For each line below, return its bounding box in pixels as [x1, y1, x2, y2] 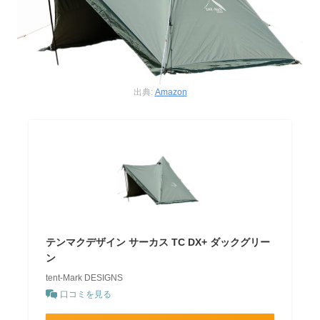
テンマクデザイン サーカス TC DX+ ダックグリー [46, 236, 271, 248]
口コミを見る [60, 289, 112, 299]
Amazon [154, 86, 187, 97]
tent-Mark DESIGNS [46, 272, 124, 283]
